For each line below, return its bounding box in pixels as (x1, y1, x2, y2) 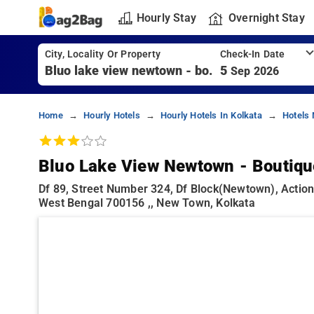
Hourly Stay (136, 11, 196, 25)
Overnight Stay (228, 11, 305, 25)
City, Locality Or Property (44, 48, 161, 60)
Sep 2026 (230, 64, 280, 78)
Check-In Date (219, 48, 285, 60)
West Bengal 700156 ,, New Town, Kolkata (39, 196, 255, 210)
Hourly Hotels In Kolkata (160, 110, 262, 121)
